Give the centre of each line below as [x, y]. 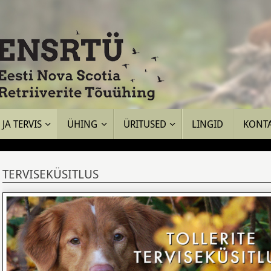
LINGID [208, 124]
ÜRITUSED [145, 124]
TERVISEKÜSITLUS [51, 174]
